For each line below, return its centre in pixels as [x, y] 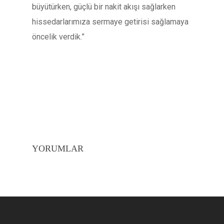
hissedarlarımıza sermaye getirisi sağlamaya [110, 22]
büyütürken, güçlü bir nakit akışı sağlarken [104, 7]
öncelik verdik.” [58, 37]
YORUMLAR [58, 148]
